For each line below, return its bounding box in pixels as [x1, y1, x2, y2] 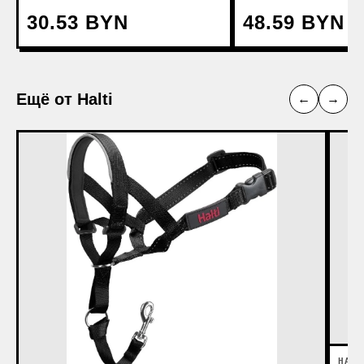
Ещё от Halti [16, 90, 113, 109]
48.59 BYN [243, 11, 344, 34]
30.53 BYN [27, 11, 128, 34]
